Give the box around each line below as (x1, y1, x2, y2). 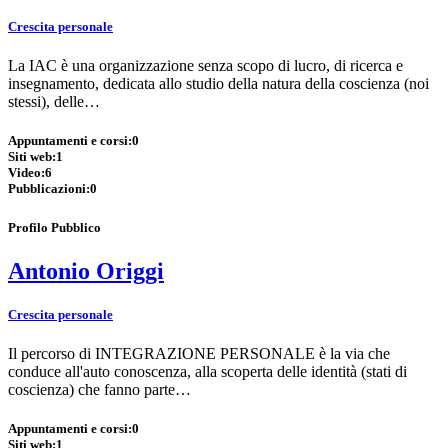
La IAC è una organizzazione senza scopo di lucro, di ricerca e (8, 57, 403, 75)
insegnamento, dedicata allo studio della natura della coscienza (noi (8, 75, 429, 93)
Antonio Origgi (8, 257, 164, 284)
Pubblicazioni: (8, 181, 90, 197)
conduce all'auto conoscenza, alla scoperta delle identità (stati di (8, 363, 407, 381)
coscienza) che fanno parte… (8, 381, 191, 399)
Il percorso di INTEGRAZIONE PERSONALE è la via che (8, 345, 390, 363)
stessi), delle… (8, 93, 100, 111)
